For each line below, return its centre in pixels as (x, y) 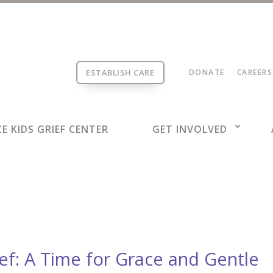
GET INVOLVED (190, 129)
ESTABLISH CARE (120, 73)
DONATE (207, 72)
